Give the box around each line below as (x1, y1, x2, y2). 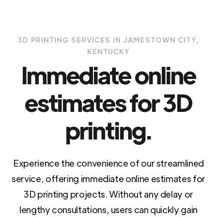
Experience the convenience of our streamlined (13, 157, 204, 169)
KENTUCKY (87, 47, 130, 56)
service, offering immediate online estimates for (12, 173, 205, 185)
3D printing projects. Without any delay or (24, 188, 193, 200)
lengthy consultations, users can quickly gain (19, 204, 198, 216)
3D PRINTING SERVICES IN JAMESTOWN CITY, (18, 35, 199, 45)
